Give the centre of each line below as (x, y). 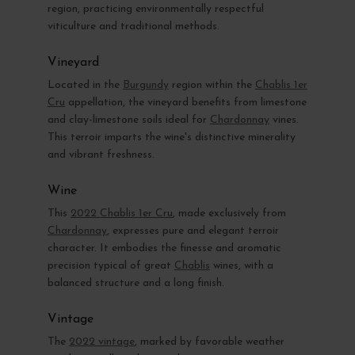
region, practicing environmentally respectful (155, 9)
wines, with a (241, 265)
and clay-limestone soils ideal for (128, 120)
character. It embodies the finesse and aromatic (164, 248)
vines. (284, 120)
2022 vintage (101, 342)
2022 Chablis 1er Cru (121, 213)
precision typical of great (111, 265)
